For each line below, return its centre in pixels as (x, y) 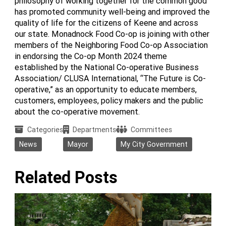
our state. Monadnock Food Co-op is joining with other (112, 34)
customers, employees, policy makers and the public (109, 101)
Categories (45, 130)
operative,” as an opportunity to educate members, (106, 90)
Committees (151, 130)
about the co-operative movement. (78, 112)
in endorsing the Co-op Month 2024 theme (91, 56)
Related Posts (66, 177)
